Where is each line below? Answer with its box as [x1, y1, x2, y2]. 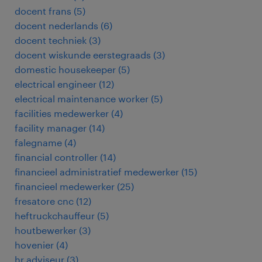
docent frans [15, 5, 71, 16]
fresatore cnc [15, 195, 74, 206]
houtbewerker [15, 225, 77, 236]
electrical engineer [15, 78, 96, 89]
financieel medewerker [15, 181, 115, 192]
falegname [15, 137, 62, 148]
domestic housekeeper [15, 64, 116, 75]
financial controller [15, 151, 98, 163]
